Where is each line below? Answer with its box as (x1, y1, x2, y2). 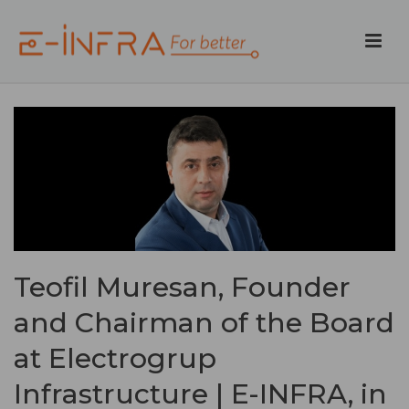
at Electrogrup (14, 341, 216, 375)
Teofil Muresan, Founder (14, 269, 351, 304)
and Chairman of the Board (14, 305, 394, 340)
